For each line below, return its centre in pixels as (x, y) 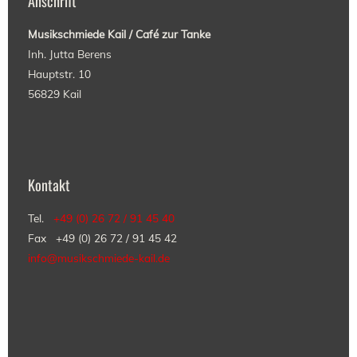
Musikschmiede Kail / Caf (90, 34)
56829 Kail (55, 94)
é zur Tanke (182, 34)
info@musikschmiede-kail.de (99, 258)
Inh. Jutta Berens (70, 54)
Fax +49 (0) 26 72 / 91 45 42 (102, 238)
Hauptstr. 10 (59, 74)
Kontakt (49, 185)
